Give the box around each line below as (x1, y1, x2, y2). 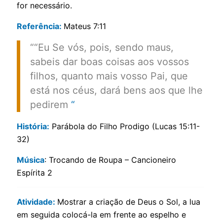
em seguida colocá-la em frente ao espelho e (16, 210, 186, 220)
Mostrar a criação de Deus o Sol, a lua (57, 197, 200, 207)
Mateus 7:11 (63, 21, 106, 31)
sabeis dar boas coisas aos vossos (30, 56, 189, 68)
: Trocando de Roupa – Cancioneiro (44, 155, 176, 165)
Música (16, 155, 44, 165)
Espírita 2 (16, 168, 52, 178)
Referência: (16, 21, 64, 31)
